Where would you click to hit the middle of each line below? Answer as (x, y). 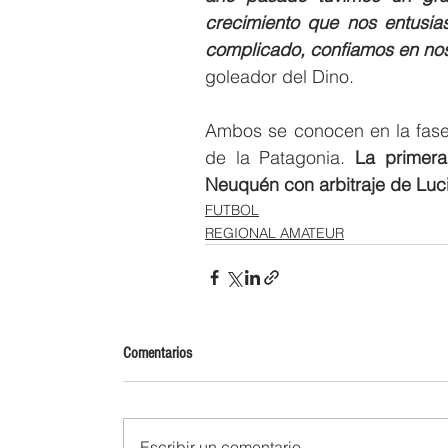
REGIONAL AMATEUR (274, 232)
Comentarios (157, 352)
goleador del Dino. (279, 76)
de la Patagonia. (280, 157)
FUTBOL (232, 209)
